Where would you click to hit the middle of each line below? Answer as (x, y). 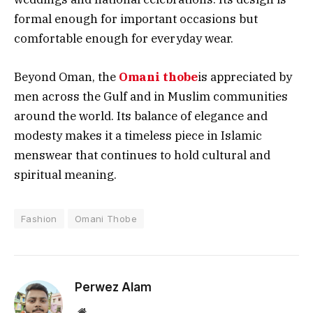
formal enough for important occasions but (136, 19)
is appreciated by (245, 77)
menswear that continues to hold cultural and (142, 155)
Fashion (39, 218)
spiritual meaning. (65, 174)
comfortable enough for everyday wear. (124, 39)
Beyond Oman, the (66, 77)
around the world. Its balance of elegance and (141, 116)
